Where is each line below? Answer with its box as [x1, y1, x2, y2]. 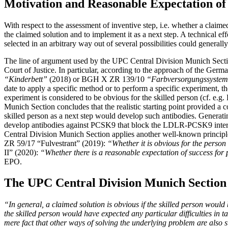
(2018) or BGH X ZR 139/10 [47, 74, 147, 83]
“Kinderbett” [4, 74, 47, 83]
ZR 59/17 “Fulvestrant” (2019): [4, 138, 107, 148]
